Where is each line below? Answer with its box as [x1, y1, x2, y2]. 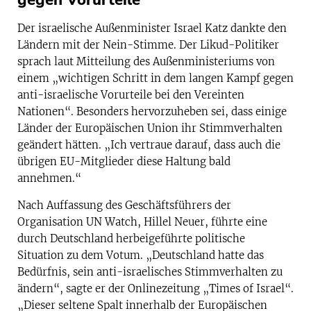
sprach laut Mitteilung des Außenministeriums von [17, 55, 275, 69]
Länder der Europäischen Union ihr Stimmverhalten [17, 121, 283, 135]
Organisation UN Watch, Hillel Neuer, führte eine [17, 215, 267, 228]
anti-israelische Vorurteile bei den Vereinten [17, 88, 244, 102]
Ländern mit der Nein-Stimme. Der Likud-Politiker [17, 38, 279, 52]
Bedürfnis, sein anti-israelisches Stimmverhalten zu [17, 264, 283, 278]
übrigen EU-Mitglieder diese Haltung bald [17, 155, 230, 169]
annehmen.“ [17, 171, 81, 185]
